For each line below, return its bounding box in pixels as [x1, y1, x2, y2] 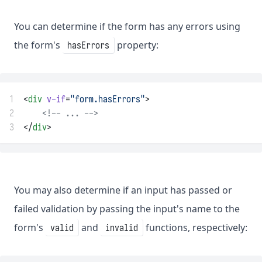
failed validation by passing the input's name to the [14, 202, 240, 216]
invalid [105, 222, 138, 234]
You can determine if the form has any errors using [14, 20, 240, 33]
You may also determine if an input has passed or [14, 184, 232, 197]
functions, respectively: [143, 221, 247, 235]
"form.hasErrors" [70, 93, 145, 105]
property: [115, 39, 158, 52]
